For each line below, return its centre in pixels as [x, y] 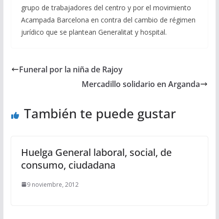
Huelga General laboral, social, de [96, 152]
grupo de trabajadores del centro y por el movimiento [106, 7]
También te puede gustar [100, 113]
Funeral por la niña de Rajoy [71, 69]
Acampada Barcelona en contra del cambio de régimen [108, 20]
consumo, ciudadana [68, 165]
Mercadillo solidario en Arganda [141, 84]
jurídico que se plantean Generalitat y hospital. [94, 32]
